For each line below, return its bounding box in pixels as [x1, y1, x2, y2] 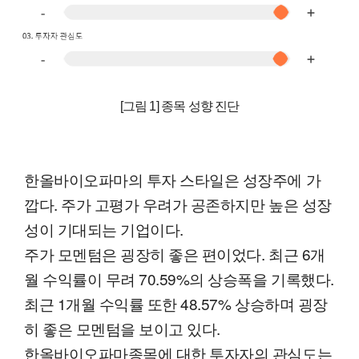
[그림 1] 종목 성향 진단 [119, 99, 240, 114]
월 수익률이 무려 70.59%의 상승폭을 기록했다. [24, 268, 334, 290]
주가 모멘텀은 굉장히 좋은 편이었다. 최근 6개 [24, 243, 325, 265]
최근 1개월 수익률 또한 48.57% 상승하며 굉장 [24, 292, 328, 315]
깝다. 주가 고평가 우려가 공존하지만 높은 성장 [24, 193, 332, 216]
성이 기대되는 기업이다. [24, 218, 184, 240]
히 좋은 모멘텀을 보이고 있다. [24, 317, 220, 340]
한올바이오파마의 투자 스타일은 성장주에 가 [24, 168, 321, 191]
